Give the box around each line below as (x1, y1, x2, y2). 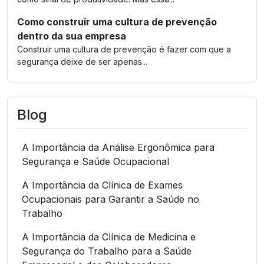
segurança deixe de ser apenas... (17, 56, 147, 67)
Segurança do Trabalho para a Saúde (22, 245, 192, 257)
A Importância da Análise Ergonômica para (22, 141, 214, 153)
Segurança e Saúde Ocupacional (22, 155, 169, 167)
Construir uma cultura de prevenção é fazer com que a (17, 44, 231, 54)
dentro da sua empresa (17, 29, 126, 42)
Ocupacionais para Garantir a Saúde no (22, 193, 199, 205)
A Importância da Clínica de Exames (22, 179, 183, 191)
